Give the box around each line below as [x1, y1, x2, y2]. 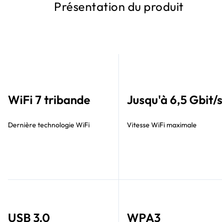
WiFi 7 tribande [8, 92, 90, 108]
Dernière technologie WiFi [8, 120, 90, 130]
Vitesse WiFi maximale [127, 120, 197, 130]
